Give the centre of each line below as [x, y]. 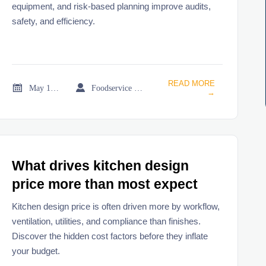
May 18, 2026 [55, 88]
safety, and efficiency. [54, 21]
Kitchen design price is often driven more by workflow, [116, 206]
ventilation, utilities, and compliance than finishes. [107, 221]
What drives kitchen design [101, 166]
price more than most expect [105, 184]
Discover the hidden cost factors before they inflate [110, 236]
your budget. [36, 251]
